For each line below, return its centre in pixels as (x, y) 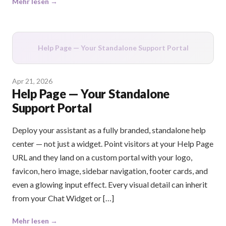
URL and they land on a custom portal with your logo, (102, 157)
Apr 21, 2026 (32, 81)
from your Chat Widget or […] (63, 198)
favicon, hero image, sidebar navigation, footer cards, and (110, 171)
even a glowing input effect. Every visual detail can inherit (110, 184)
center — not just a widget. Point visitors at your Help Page (113, 144)
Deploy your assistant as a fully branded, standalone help (109, 130)
